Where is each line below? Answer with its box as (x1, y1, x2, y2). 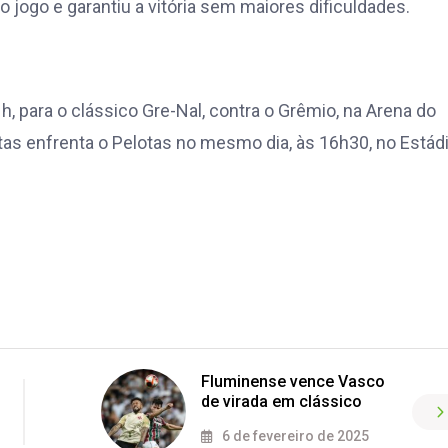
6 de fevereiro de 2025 (218, 428, 369, 445)
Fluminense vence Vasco (200, 372, 385, 392)
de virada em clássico (200, 392, 362, 412)
